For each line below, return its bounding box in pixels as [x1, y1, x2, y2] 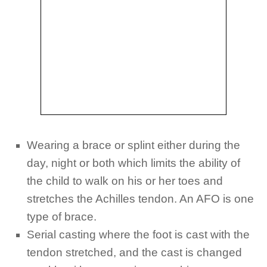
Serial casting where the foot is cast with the [27, 228, 250, 241]
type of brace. [27, 210, 97, 223]
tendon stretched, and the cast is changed [27, 246, 242, 259]
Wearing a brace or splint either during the [27, 139, 240, 152]
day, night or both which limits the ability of [27, 157, 240, 170]
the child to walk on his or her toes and [27, 175, 223, 188]
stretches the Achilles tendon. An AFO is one [27, 193, 254, 206]
